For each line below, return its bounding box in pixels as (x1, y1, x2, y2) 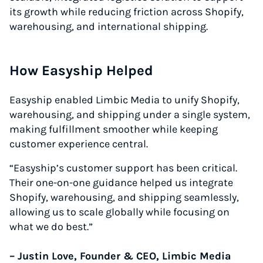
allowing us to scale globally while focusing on (9, 205, 230, 218)
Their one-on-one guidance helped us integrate (9, 176, 233, 189)
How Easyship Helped (9, 62, 153, 79)
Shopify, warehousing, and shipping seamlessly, (9, 191, 239, 204)
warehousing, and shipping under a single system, (9, 108, 250, 121)
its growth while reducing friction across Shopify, (9, 5, 244, 18)
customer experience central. (9, 137, 148, 150)
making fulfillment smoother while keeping (9, 123, 218, 136)
